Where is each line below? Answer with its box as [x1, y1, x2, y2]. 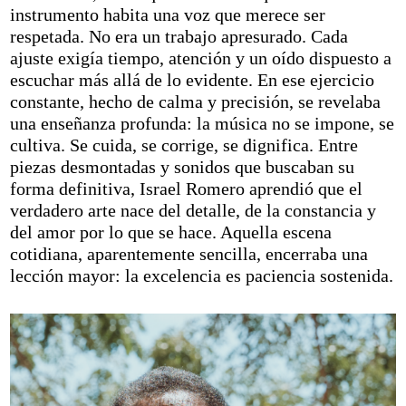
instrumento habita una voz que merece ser [10, 5, 326, 25]
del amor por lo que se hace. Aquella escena [10, 222, 333, 243]
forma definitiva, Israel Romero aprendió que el [10, 179, 363, 199]
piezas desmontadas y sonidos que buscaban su [10, 157, 355, 178]
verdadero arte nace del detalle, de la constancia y [10, 200, 377, 221]
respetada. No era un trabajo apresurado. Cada [10, 26, 349, 47]
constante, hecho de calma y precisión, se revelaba [10, 92, 382, 112]
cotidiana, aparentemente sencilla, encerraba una [10, 244, 369, 265]
